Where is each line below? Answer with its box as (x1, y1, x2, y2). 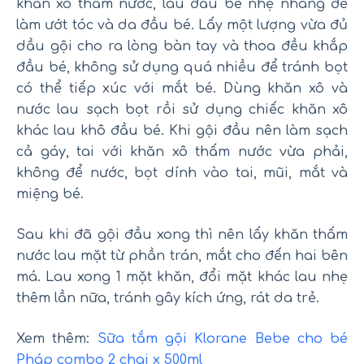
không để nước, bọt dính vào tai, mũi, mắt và (16, 166, 348, 181)
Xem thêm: (16, 331, 97, 347)
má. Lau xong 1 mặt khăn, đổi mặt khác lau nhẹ (16, 270, 348, 285)
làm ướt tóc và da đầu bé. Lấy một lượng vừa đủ (16, 18, 348, 33)
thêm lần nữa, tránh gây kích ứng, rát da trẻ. (16, 291, 319, 306)
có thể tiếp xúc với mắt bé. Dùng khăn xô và (16, 81, 348, 97)
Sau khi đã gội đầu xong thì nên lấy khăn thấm (16, 227, 348, 243)
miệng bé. (16, 187, 84, 202)
